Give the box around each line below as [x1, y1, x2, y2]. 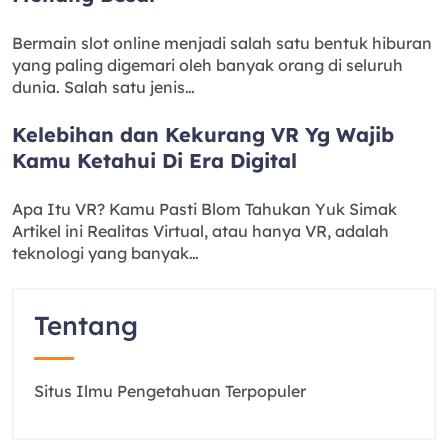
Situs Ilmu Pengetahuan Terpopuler [34, 380, 306, 401]
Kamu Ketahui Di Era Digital [12, 147, 297, 173]
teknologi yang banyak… [12, 242, 199, 263]
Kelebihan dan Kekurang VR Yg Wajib [12, 121, 394, 147]
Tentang [34, 308, 138, 342]
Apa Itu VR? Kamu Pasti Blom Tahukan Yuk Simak [12, 198, 397, 219]
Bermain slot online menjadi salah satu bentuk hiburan [12, 32, 432, 53]
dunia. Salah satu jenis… [12, 76, 195, 97]
